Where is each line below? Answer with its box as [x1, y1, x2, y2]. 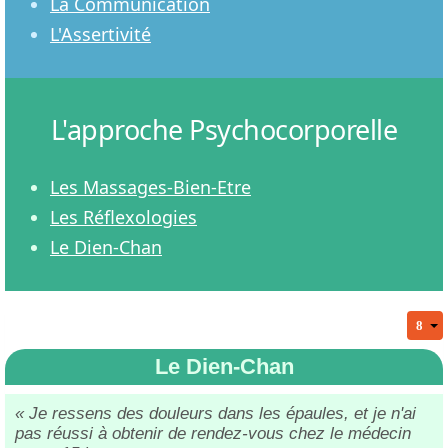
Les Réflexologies [50, 204, 197, 229]
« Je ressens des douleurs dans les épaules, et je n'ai [15, 403, 416, 423]
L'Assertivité [50, 21, 151, 46]
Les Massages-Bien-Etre [50, 174, 251, 199]
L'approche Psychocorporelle [50, 110, 398, 148]
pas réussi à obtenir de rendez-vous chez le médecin [15, 423, 411, 443]
